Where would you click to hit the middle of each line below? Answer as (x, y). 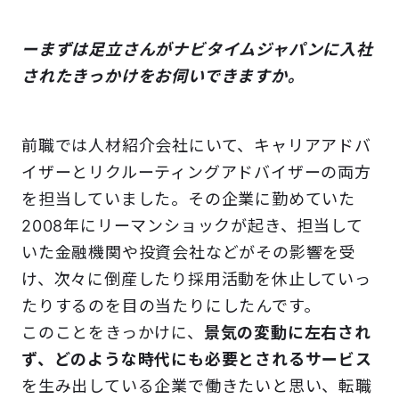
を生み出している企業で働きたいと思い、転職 (197, 387)
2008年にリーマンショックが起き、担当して (192, 226)
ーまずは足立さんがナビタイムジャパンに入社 (197, 50)
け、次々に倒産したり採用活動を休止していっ (196, 280)
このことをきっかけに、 (113, 333)
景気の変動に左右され (287, 333)
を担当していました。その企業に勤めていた (188, 199)
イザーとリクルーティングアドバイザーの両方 (196, 173)
